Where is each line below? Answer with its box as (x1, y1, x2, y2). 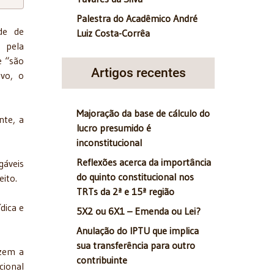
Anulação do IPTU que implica (76, 224, 199, 237)
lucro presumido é (76, 122, 151, 135)
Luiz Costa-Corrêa (76, 27, 150, 40)
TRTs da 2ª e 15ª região (76, 185, 174, 198)
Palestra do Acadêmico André (76, 12, 198, 25)
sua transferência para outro (76, 239, 195, 252)
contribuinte (76, 254, 127, 267)
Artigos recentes (91, 65, 186, 81)
